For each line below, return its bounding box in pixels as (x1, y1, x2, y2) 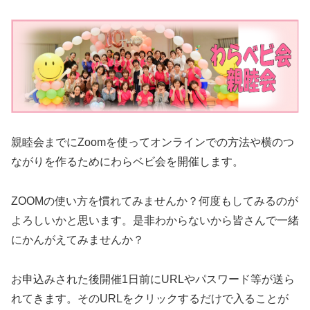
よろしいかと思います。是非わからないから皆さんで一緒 (11, 214, 299, 226)
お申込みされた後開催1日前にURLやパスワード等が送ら (11, 273, 295, 285)
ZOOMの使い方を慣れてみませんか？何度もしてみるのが (11, 194, 298, 207)
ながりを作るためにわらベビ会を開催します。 (11, 156, 244, 168)
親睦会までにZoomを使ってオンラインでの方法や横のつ (11, 136, 294, 149)
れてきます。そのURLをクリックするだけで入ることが (11, 292, 289, 304)
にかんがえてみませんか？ (11, 233, 144, 246)
